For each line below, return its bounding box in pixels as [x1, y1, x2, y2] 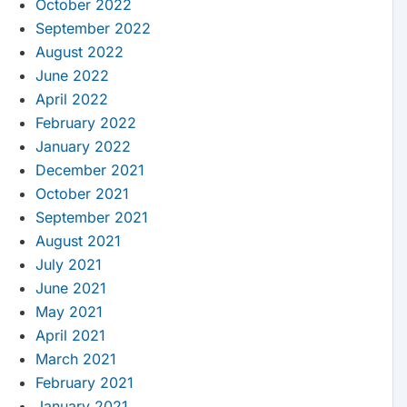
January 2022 [35, 137, 131, 156]
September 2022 [35, 19, 151, 38]
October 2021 [35, 184, 129, 203]
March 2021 [35, 350, 116, 369]
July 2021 [35, 255, 102, 274]
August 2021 [35, 232, 121, 251]
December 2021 [35, 161, 144, 180]
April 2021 [35, 326, 105, 345]
